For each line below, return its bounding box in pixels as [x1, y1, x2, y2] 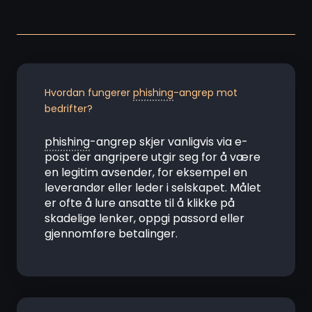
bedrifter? [45, 102, 93, 116]
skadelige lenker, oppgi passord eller [45, 210, 244, 226]
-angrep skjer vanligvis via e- [90, 134, 248, 150]
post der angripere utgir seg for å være [45, 149, 260, 165]
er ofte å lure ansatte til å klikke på [45, 195, 235, 211]
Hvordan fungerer [45, 86, 133, 100]
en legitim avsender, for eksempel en [45, 164, 247, 180]
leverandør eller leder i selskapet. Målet [45, 180, 261, 196]
